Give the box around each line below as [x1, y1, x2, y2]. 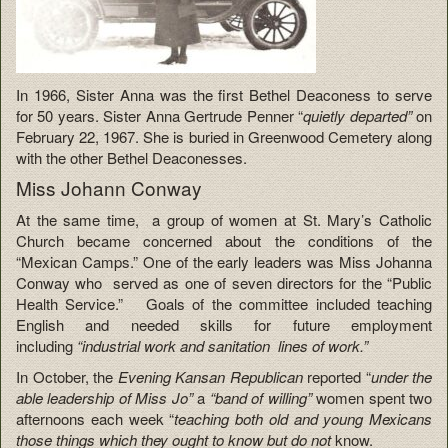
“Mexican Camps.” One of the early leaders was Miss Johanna [16, 250, 432, 272]
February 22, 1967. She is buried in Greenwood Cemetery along [16, 125, 432, 147]
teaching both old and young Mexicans [174, 408, 432, 430]
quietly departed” [303, 104, 417, 126]
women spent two [316, 387, 433, 409]
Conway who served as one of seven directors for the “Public [16, 271, 432, 293]
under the [370, 366, 432, 388]
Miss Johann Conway [16, 174, 202, 202]
